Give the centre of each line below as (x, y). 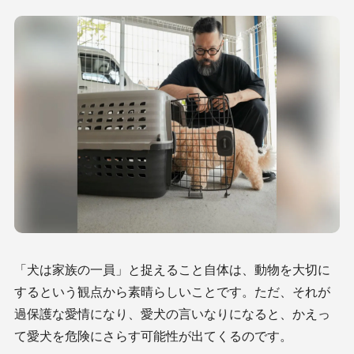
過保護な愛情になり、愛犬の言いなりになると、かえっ (172, 313)
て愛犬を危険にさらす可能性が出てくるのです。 (153, 335)
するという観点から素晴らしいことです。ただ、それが (172, 291)
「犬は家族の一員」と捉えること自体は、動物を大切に (172, 269)
